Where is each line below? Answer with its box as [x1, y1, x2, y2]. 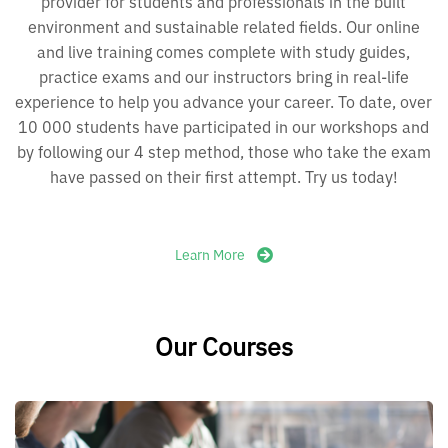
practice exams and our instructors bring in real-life [39, 66, 409, 87]
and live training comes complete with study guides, [37, 41, 411, 62]
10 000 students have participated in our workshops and [18, 116, 430, 137]
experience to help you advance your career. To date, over [15, 91, 433, 112]
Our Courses [155, 329, 293, 363]
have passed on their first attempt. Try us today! [50, 166, 398, 187]
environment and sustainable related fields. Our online [28, 16, 420, 37]
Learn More [175, 246, 245, 265]
